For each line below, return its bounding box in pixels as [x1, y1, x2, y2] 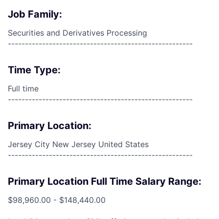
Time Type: [8, 64, 61, 76]
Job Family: [8, 8, 62, 20]
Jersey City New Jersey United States [8, 139, 149, 149]
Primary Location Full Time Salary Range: [8, 175, 201, 187]
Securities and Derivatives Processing [8, 28, 147, 38]
